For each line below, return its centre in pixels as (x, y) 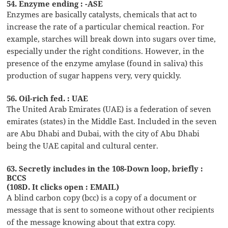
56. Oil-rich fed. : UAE (48, 98)
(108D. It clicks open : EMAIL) (63, 187)
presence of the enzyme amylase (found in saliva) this (105, 63)
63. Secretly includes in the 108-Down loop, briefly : (105, 168)
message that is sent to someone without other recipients (111, 209)
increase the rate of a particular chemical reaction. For (106, 26)
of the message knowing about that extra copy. (91, 222)
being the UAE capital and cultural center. (83, 145)
